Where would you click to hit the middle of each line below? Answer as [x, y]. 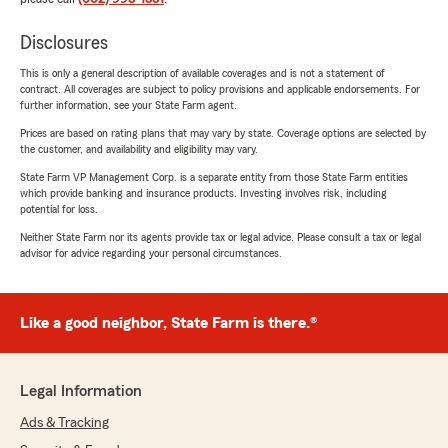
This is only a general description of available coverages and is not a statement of [202, 73]
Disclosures [64, 43]
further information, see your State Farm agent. [128, 105]
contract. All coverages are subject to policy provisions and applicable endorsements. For [220, 89]
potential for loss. [59, 209]
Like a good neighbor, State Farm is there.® [168, 323]
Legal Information [81, 391]
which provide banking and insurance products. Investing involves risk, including [203, 193]
